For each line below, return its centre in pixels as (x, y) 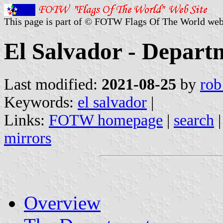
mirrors (28, 138)
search (194, 120)
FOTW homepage (106, 120)
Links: (26, 120)
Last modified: (53, 84)
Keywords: (41, 102)
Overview (62, 203)
